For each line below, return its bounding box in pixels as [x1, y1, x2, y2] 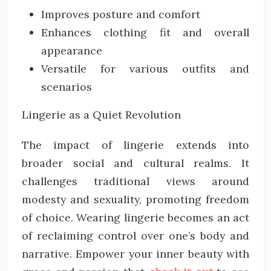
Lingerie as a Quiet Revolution [22, 108, 181, 122]
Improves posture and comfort [41, 7, 200, 21]
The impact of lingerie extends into [22, 138, 249, 152]
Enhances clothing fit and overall [41, 25, 249, 39]
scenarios [41, 80, 92, 94]
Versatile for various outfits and [41, 62, 249, 76]
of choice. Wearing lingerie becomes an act [22, 211, 249, 224]
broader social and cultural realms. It [22, 156, 249, 170]
